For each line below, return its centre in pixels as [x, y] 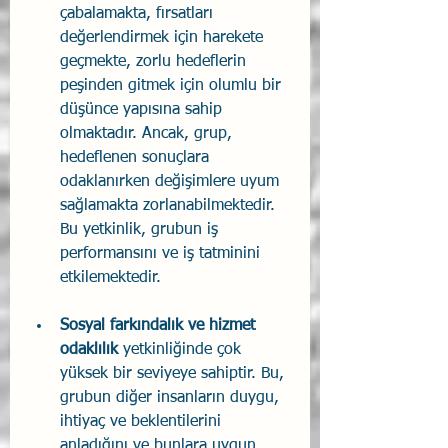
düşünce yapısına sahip [143, 109]
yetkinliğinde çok [182, 349]
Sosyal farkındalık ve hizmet [160, 325]
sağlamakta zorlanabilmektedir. [170, 205]
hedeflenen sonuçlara [137, 157]
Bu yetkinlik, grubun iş [141, 229]
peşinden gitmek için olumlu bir [173, 85]
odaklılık [89, 349]
